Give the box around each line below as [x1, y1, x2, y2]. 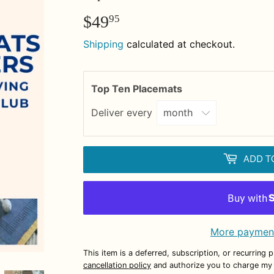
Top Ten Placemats [91, 82, 185, 95]
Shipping [83, 37, 124, 50]
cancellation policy [83, 261, 151, 270]
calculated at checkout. [124, 37, 235, 50]
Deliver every [91, 106, 155, 119]
